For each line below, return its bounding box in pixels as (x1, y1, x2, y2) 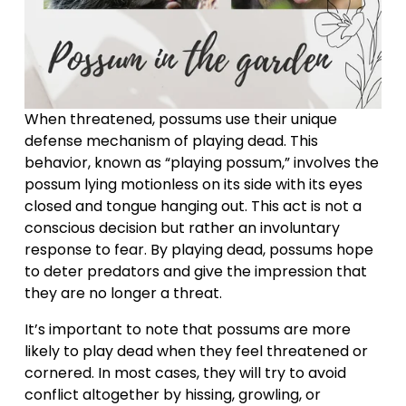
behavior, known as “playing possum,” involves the (24, 152, 379, 174)
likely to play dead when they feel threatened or (24, 341, 368, 362)
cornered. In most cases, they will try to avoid (24, 362, 346, 384)
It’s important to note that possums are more (24, 319, 351, 341)
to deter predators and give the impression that (24, 261, 367, 283)
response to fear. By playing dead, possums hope (24, 239, 373, 261)
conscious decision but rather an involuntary (24, 217, 340, 239)
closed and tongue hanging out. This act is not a (24, 196, 362, 217)
